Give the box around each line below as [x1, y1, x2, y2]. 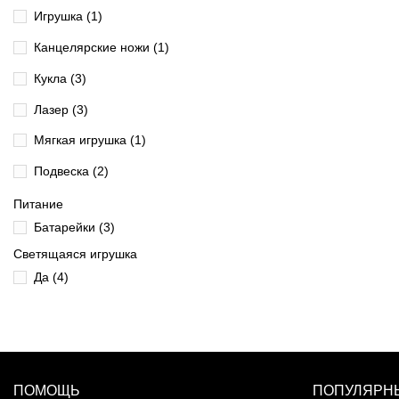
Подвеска [34, 164, 93, 179]
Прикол [34, 195, 80, 210]
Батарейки [34, 219, 99, 234]
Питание [13, 197, 63, 212]
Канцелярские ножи [34, 40, 153, 55]
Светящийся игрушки [34, 225, 161, 240]
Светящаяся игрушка [13, 246, 137, 261]
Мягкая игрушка [34, 133, 130, 148]
